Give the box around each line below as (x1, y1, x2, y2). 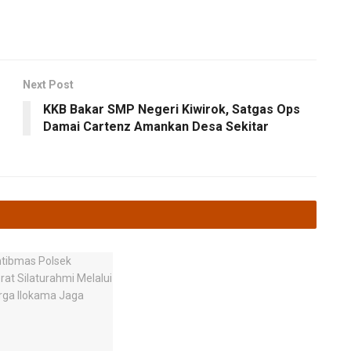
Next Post (23, 78, 74, 91)
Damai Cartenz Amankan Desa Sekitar (43, 118, 269, 134)
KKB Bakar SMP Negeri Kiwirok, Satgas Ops (43, 101, 300, 117)
